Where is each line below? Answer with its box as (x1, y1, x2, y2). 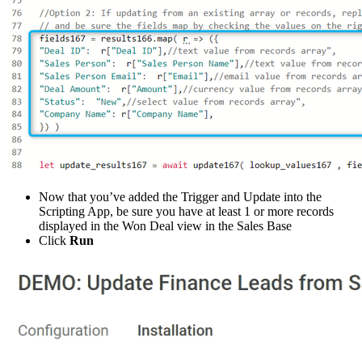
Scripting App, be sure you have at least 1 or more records (39, 204, 334, 218)
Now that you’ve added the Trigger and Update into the (39, 189, 322, 204)
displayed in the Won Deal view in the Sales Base (39, 218, 292, 233)
